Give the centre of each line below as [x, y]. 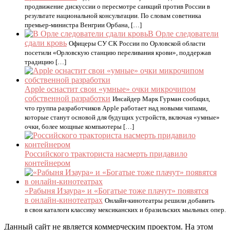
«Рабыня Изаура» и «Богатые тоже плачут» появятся [117, 191]
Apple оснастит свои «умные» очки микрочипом [110, 89]
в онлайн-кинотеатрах [64, 200]
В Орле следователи [183, 34]
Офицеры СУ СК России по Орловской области [137, 43]
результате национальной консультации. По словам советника [113, 16]
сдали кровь [46, 43]
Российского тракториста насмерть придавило [106, 154]
